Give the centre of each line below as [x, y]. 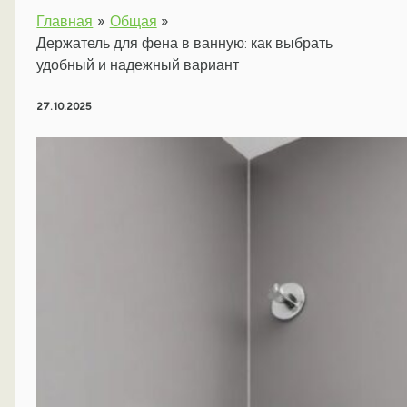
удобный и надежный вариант [138, 65]
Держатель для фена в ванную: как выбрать [185, 44]
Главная [65, 22]
